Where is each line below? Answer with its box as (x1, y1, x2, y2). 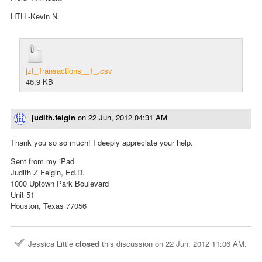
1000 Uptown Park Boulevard (11, 177, 109, 189)
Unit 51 (11, 188, 35, 200)
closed (75, 237, 99, 249)
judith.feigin (32, 112, 75, 123)
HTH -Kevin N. (11, 11, 60, 22)
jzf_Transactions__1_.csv (26, 65, 112, 77)
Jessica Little (28, 237, 75, 249)
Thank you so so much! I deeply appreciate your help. (11, 136, 193, 148)
